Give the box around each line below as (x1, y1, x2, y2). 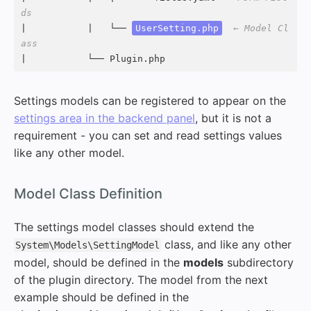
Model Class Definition (14, 185, 162, 202)
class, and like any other (161, 237, 292, 251)
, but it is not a (195, 110, 271, 125)
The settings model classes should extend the (14, 219, 254, 234)
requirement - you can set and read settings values (14, 128, 282, 142)
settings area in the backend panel (14, 110, 195, 125)
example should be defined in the (14, 289, 189, 304)
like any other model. (14, 145, 124, 160)
